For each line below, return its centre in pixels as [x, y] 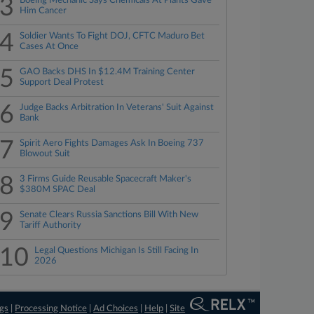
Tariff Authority [51, 225]
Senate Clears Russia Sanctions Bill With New [109, 215]
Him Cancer [43, 11]
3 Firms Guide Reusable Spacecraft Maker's [106, 179]
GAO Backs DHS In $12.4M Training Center [108, 72]
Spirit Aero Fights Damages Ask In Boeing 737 [112, 143]
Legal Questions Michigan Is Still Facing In [117, 251]
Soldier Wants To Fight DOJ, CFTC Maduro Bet [112, 36]
